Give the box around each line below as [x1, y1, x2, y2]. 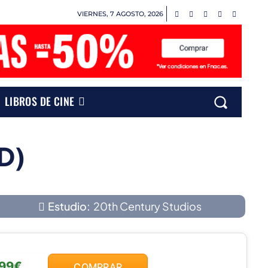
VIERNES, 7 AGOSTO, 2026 [77, 9, 163, 18]
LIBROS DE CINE [4, 93, 75, 109]
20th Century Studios [93, 199, 202, 214]
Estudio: [47, 199, 90, 214]
